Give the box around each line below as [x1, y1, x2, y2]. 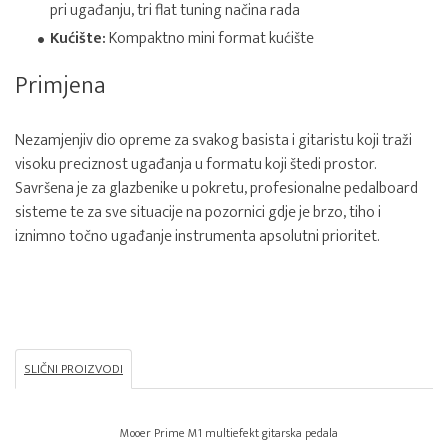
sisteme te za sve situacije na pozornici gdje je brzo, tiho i [15, 199, 381, 226]
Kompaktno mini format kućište [106, 25, 314, 52]
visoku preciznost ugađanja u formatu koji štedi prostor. [15, 151, 377, 178]
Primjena [15, 66, 106, 106]
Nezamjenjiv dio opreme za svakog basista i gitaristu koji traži [15, 127, 412, 154]
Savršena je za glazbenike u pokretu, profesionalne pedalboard [15, 175, 418, 202]
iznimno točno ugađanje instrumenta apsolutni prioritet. [15, 223, 380, 250]
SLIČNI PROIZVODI [24, 358, 123, 380]
